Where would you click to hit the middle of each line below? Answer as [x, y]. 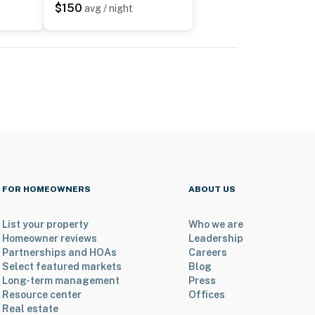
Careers [208, 253]
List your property [45, 225]
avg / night [109, 9]
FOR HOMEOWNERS [46, 189]
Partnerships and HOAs [59, 253]
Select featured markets [62, 267]
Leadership [216, 239]
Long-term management [60, 281]
